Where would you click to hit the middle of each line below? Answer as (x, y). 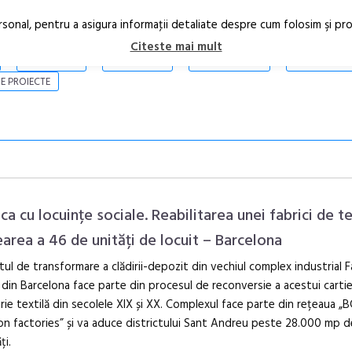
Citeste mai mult (176, 48)
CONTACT (321, 62)
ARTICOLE (51, 62)
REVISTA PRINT (229, 62)
